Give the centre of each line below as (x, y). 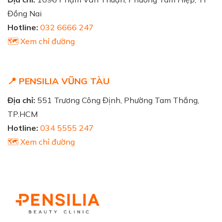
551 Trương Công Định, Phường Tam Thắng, (117, 100)
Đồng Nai (25, 14)
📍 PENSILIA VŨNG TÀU (58, 81)
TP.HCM (23, 114)
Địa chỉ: (21, 100)
